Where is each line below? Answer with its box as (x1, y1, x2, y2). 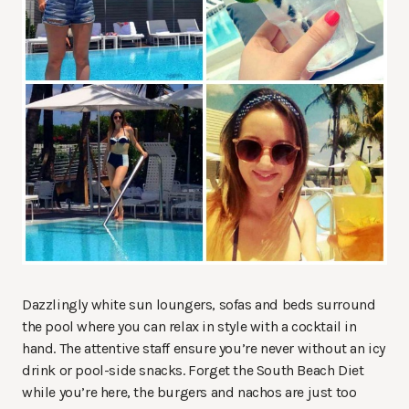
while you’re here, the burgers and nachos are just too (22, 383, 357, 402)
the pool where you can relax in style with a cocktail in (22, 318, 357, 336)
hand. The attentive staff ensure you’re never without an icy (22, 340, 386, 358)
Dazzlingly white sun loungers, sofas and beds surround (22, 296, 376, 314)
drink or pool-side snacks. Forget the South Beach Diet (22, 362, 364, 380)
